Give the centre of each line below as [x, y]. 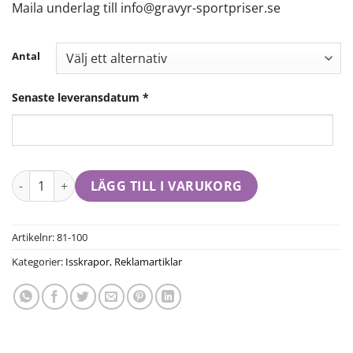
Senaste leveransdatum [76, 98]
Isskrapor [87, 262]
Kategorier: [39, 262]
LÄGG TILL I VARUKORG [166, 186]
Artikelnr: [34, 238]
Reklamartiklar [148, 262]
